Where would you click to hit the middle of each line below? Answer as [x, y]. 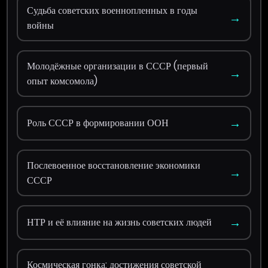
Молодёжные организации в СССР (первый [118, 66]
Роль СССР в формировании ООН [98, 123]
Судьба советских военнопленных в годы [112, 10]
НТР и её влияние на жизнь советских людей [120, 223]
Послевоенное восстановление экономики [114, 165]
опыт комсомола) [63, 81]
